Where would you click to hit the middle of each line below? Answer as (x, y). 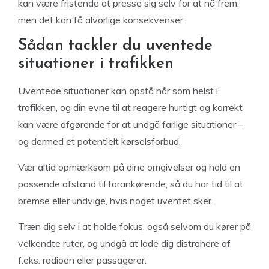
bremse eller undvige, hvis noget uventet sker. (116, 201)
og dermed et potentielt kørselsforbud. (99, 141)
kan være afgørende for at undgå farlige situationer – (131, 124)
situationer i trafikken (96, 64)
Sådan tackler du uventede (115, 46)
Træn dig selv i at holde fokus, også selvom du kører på (134, 226)
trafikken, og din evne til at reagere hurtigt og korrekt (130, 107)
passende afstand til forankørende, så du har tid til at (131, 184)
